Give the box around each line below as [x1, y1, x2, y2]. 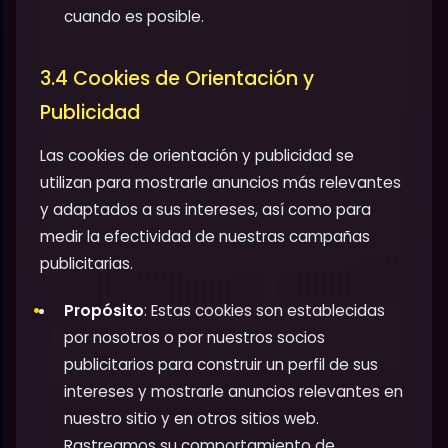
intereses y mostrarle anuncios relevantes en [64, 380, 403, 402]
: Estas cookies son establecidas [144, 299, 385, 321]
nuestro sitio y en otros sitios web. [64, 407, 319, 429]
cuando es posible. [64, 6, 204, 28]
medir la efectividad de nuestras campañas [40, 226, 370, 248]
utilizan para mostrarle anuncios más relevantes [40, 172, 401, 194]
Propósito [64, 299, 144, 321]
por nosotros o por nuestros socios [64, 326, 325, 348]
